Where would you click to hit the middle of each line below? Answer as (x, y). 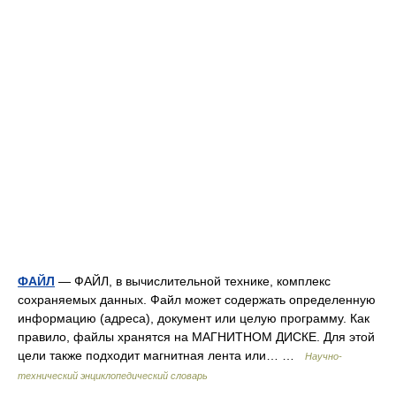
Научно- (324, 356)
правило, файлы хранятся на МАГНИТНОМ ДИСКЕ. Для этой (196, 337)
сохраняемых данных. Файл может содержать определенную (197, 300)
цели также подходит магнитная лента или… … (161, 355)
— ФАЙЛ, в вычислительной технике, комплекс (193, 281)
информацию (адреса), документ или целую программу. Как (194, 318)
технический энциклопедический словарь (113, 376)
